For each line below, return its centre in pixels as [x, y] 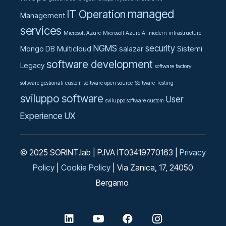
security [160, 48]
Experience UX [48, 116]
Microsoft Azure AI [125, 33]
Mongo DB [38, 49]
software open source [108, 83]
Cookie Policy [86, 167]
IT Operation [96, 14]
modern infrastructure [175, 33]
